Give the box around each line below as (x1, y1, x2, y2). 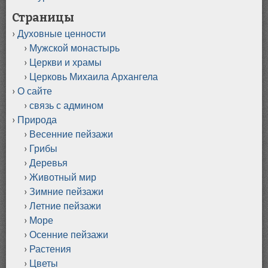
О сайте (17, 84, 52, 97)
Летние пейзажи (29, 199, 101, 212)
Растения (29, 242, 71, 255)
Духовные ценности (17, 27, 106, 39)
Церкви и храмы (29, 56, 102, 68)
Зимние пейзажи (29, 185, 103, 197)
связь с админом (29, 99, 103, 111)
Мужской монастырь (29, 41, 120, 54)
